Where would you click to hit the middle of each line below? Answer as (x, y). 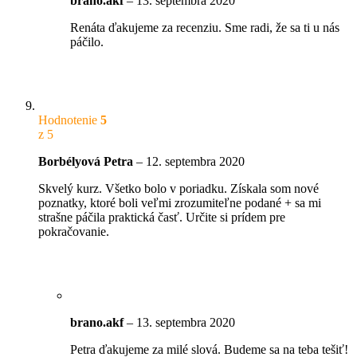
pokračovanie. (74, 231)
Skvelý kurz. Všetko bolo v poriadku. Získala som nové (178, 188)
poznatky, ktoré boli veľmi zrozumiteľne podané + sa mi (180, 202)
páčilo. (87, 41)
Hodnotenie (69, 120)
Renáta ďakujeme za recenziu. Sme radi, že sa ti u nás (205, 27)
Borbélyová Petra (87, 161)
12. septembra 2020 (195, 161)
